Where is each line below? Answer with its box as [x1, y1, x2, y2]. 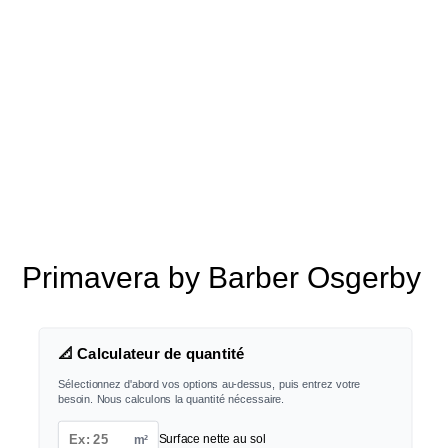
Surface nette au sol [158, 432, 266, 446]
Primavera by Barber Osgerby [22, 260, 422, 294]
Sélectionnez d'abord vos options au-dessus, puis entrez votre [57, 377, 361, 391]
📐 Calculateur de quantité [57, 345, 245, 363]
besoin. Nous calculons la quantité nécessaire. [57, 392, 285, 406]
